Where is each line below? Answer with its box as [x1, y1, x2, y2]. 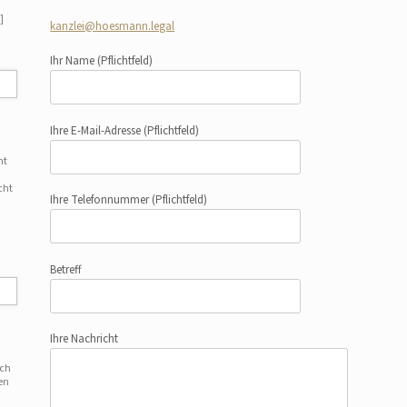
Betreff [50, 261, 83, 278]
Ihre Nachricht [50, 331, 119, 347]
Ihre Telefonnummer [50, 192, 153, 208]
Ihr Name [50, 53, 98, 69]
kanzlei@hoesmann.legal [50, 17, 175, 35]
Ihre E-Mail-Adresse [50, 122, 144, 139]
